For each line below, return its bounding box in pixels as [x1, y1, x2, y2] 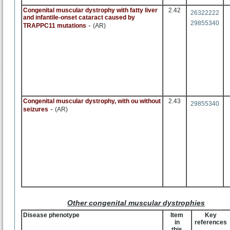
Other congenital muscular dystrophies [67, 199, 205, 207]
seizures [23, 106, 48, 113]
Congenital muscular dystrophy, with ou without [23, 98, 161, 105]
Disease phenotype [23, 212, 80, 219]
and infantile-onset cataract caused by [23, 14, 135, 21]
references [195, 219, 227, 226]
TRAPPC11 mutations [23, 22, 86, 29]
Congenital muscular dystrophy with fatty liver [23, 7, 158, 14]
